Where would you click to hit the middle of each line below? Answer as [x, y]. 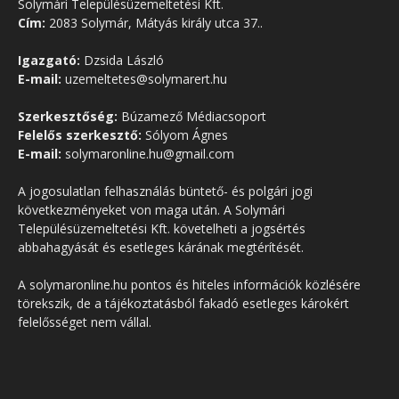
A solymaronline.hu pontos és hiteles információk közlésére [189, 285]
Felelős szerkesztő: [80, 135]
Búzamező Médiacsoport [192, 117]
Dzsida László [122, 61]
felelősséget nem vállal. [85, 322]
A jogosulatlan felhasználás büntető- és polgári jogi [165, 191]
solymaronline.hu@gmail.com [148, 154]
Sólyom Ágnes [185, 135]
